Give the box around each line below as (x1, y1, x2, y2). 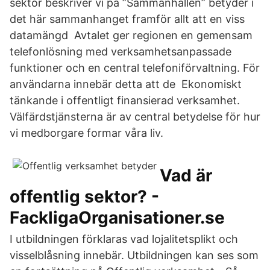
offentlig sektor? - (10, 186, 159, 207)
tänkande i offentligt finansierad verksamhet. (10, 94, 240, 107)
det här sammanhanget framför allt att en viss (10, 13, 245, 25)
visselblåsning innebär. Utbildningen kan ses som (10, 249, 259, 262)
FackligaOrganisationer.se (10, 207, 225, 228)
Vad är (160, 165, 212, 186)
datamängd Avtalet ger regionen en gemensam (10, 29, 253, 42)
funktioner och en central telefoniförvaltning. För (10, 61, 260, 74)
